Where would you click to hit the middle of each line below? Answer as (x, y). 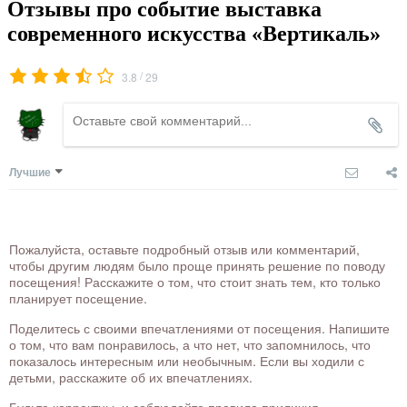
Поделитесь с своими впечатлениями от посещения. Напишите (199, 328)
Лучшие (30, 171)
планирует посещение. (78, 298)
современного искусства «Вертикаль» (194, 33)
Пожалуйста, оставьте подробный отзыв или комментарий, (184, 248)
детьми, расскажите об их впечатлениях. (131, 377)
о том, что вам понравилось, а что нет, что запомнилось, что (190, 344)
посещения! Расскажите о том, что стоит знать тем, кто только (195, 281)
